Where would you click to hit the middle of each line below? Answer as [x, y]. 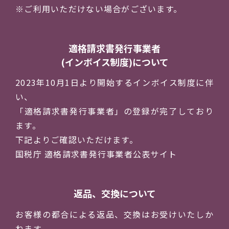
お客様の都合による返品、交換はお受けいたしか [114, 214]
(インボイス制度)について [114, 62]
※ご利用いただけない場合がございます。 [99, 8]
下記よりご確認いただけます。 [77, 140]
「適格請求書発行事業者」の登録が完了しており [114, 111]
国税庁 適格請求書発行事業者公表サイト [96, 154]
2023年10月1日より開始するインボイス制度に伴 [114, 83]
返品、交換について [114, 193]
